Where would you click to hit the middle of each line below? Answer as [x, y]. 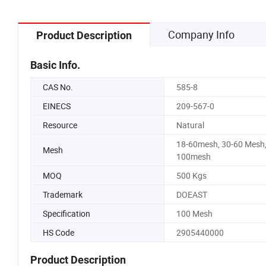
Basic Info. [55, 65]
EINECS [57, 106]
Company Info [201, 34]
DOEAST [191, 194]
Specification [66, 213]
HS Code [58, 232]
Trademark [63, 194]
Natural [190, 125]
